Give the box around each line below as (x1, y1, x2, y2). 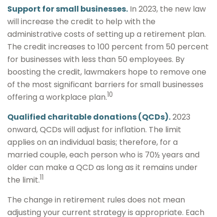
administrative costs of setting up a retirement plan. (7, 29, 206, 40)
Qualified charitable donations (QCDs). (7, 111, 170, 123)
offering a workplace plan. (7, 92, 107, 103)
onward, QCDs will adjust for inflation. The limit (7, 124, 181, 135)
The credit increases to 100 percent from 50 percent (7, 41, 209, 52)
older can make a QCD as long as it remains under (7, 162, 198, 173)
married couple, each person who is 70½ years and (7, 149, 200, 160)
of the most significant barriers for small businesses (7, 79, 203, 90)
